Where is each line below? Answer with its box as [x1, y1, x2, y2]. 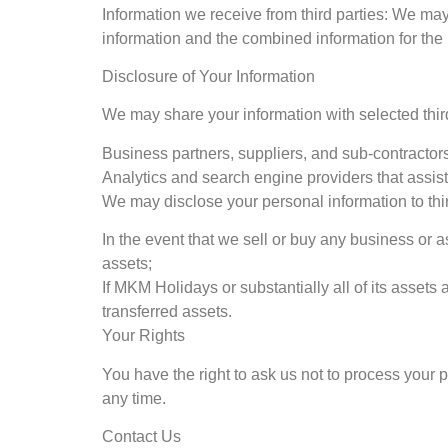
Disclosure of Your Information [102, 68, 315, 86]
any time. [102, 389, 166, 407]
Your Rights [102, 327, 185, 345]
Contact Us [102, 428, 181, 446]
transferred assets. [102, 303, 232, 321]
